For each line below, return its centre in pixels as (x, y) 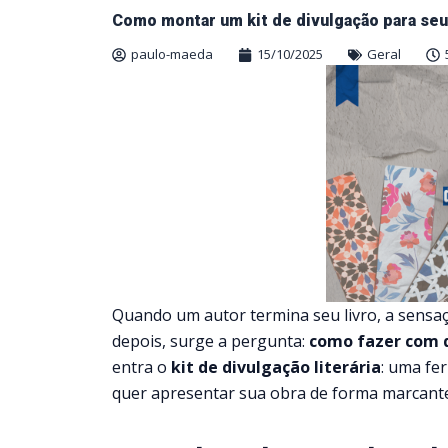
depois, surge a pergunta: (210, 340)
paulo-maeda (172, 54)
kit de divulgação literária (276, 366)
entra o (141, 366)
